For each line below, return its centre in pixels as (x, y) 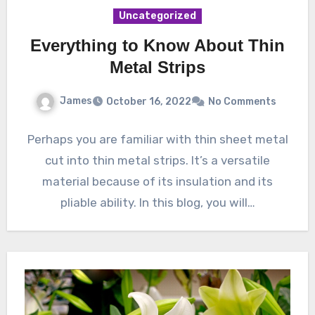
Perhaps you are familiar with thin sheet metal (157, 139)
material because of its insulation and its (157, 181)
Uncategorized (157, 15)
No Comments (242, 101)
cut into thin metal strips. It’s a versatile (157, 160)
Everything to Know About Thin (157, 45)
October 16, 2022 (149, 101)
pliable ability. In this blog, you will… (157, 202)
